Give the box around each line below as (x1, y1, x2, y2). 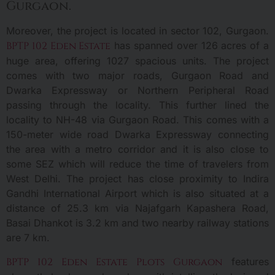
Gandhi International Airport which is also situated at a (6, 187, 269, 200)
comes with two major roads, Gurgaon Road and (6, 69, 269, 82)
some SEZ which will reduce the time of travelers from (6, 158, 269, 171)
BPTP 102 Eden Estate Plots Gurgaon (6, 255, 222, 269)
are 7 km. (6, 231, 50, 244)
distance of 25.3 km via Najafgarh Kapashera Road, (6, 202, 269, 215)
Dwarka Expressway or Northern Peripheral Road (6, 84, 269, 97)
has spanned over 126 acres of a (110, 39, 269, 52)
